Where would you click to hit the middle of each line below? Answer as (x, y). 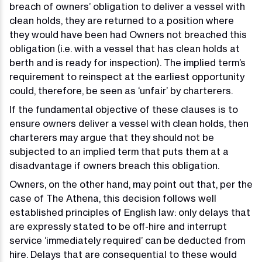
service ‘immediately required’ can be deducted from (127, 241)
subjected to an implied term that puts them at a (119, 152)
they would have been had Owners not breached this (128, 35)
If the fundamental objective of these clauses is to (124, 110)
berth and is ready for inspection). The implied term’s (127, 63)
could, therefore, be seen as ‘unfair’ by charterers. (121, 91)
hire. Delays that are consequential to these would (123, 255)
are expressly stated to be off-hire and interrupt (118, 227)
